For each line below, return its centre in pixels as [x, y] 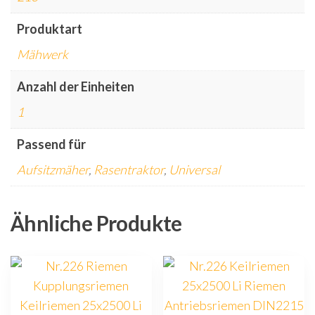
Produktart [50, 29]
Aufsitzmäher [53, 170]
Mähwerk [43, 54]
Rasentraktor [129, 170]
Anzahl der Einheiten [76, 87]
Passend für [51, 144]
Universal [194, 170]
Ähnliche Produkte [96, 223]
